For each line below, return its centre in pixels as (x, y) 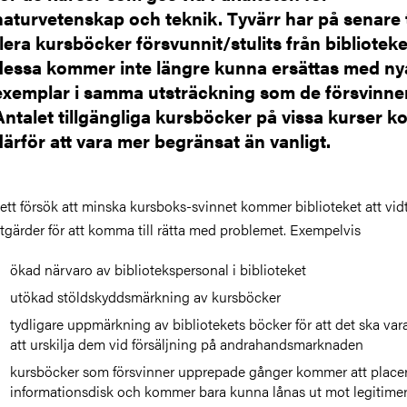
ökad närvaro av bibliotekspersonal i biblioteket (159, 269)
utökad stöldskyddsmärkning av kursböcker (148, 297)
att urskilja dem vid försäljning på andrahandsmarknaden (187, 344)
